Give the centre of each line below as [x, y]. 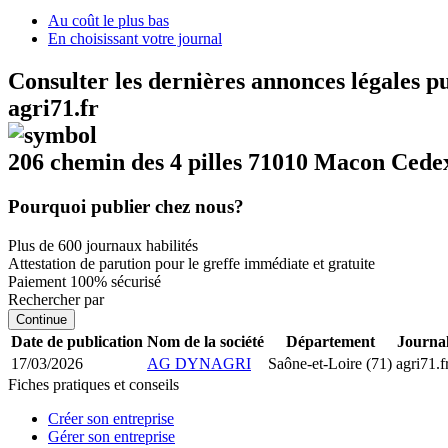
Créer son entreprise [111, 418]
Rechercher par [56, 299]
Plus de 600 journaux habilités [103, 245]
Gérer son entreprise [111, 436]
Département [330, 341]
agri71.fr [53, 107]
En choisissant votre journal [135, 38]
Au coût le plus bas [108, 20]
